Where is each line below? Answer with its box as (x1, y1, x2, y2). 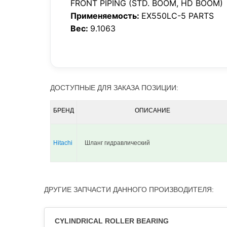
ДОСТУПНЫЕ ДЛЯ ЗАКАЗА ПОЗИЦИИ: (50, 84, 178, 92)
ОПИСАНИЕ (134, 107, 170, 114)
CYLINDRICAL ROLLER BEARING (55, 217, 169, 225)
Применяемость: (70, 11, 141, 21)
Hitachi (53, 139, 72, 146)
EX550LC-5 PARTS (141, 11, 214, 21)
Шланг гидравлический (85, 139, 150, 146)
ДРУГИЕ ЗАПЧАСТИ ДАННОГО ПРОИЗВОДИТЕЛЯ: (44, 185, 214, 194)
